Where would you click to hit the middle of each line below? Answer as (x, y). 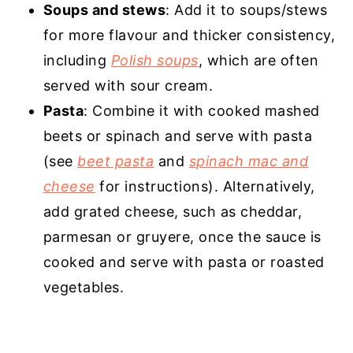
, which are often (258, 61)
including (77, 61)
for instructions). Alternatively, (205, 187)
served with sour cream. (128, 86)
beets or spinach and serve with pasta (178, 136)
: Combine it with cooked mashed (202, 111)
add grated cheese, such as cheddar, (173, 212)
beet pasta (116, 162)
